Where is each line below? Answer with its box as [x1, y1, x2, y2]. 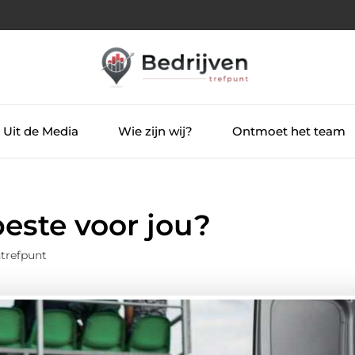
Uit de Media [2, 123, 78, 139]
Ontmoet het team [231, 123, 345, 139]
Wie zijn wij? [117, 123, 193, 139]
